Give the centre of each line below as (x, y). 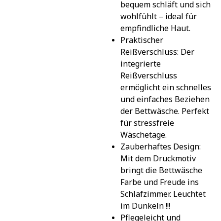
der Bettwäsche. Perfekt (165, 111)
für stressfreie (147, 123)
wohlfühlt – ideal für (158, 16)
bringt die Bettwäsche (161, 170)
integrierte (140, 63)
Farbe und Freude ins (159, 182)
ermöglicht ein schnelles (166, 87)
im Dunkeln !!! (145, 205)
